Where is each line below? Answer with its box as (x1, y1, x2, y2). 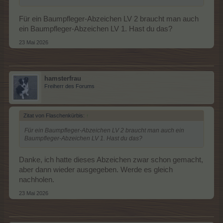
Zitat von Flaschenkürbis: (23, 112, 86, 118)
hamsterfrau (44, 74, 81, 82)
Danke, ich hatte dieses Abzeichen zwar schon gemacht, (19, 156, 203, 164)
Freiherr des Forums (44, 83, 95, 89)
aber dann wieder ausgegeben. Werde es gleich (19, 166, 173, 174)
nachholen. (19, 176, 54, 184)
